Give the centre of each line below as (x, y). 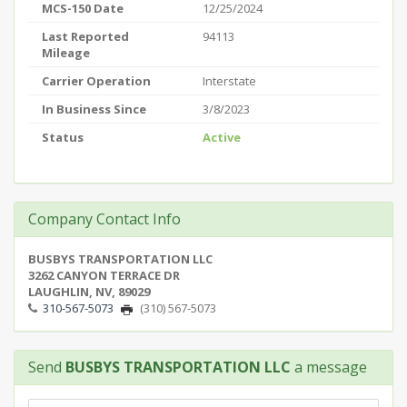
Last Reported (85, 36)
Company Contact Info (104, 219)
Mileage (66, 53)
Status (63, 137)
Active (222, 137)
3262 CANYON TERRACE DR (104, 275)
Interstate (229, 81)
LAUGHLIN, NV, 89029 (89, 292)
